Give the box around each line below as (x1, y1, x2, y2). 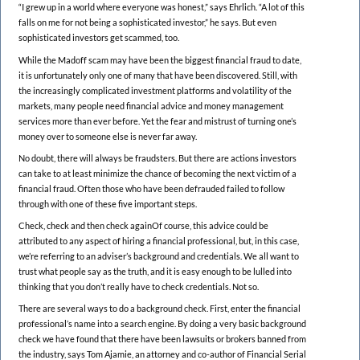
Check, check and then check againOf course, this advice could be (18, 220, 268, 231)
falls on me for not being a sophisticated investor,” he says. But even (18, 17, 276, 28)
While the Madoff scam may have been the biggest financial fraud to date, (18, 54, 301, 65)
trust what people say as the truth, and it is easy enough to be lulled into (18, 266, 292, 277)
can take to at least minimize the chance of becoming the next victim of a (18, 167, 297, 178)
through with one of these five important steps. (18, 198, 197, 209)
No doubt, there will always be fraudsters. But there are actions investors (18, 152, 297, 163)
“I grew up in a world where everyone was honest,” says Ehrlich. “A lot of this (18, 2, 305, 13)
